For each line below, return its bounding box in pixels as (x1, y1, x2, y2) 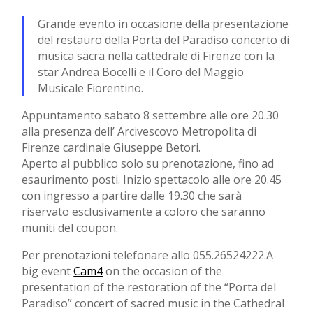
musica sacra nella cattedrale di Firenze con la (38, 48, 275, 64)
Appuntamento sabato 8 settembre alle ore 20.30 (22, 108, 279, 123)
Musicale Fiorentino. (38, 80, 144, 96)
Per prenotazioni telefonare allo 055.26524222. (22, 247, 267, 263)
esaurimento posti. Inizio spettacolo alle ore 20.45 (22, 172, 282, 187)
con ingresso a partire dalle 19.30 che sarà (22, 188, 242, 203)
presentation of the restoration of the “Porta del (22, 279, 277, 295)
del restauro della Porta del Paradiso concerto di (38, 32, 290, 48)
